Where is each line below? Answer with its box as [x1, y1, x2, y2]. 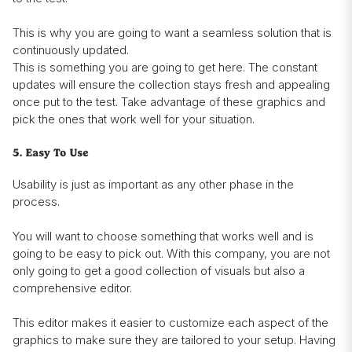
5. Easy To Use [13, 146, 88, 160]
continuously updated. [13, 42, 129, 58]
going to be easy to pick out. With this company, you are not [13, 246, 330, 262]
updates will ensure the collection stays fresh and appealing [13, 77, 330, 93]
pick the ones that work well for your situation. [13, 112, 258, 127]
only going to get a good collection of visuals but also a [13, 263, 305, 279]
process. [13, 194, 60, 210]
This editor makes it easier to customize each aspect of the [13, 315, 328, 331]
